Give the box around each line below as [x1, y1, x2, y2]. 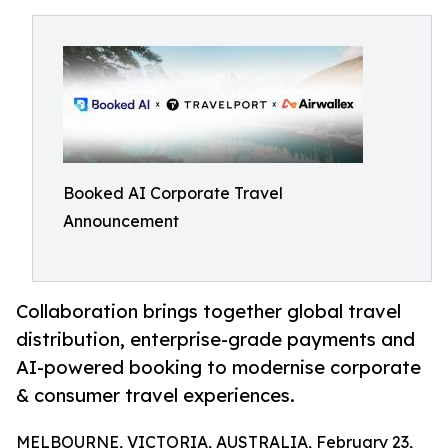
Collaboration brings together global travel [16, 300, 401, 323]
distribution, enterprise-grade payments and [16, 328, 415, 351]
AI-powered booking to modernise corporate [16, 356, 421, 379]
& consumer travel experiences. [16, 384, 295, 407]
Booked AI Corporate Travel [63, 183, 283, 203]
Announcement [63, 211, 179, 231]
